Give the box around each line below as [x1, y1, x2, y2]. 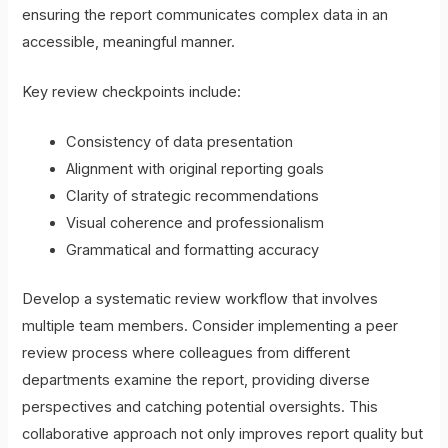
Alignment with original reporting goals [66, 160, 325, 179]
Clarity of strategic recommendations [66, 187, 320, 206]
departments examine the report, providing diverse [22, 371, 371, 390]
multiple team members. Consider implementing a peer [22, 317, 399, 336]
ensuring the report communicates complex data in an [22, 5, 389, 24]
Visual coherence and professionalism [66, 214, 325, 233]
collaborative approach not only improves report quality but [22, 425, 424, 444]
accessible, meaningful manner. [22, 32, 236, 51]
